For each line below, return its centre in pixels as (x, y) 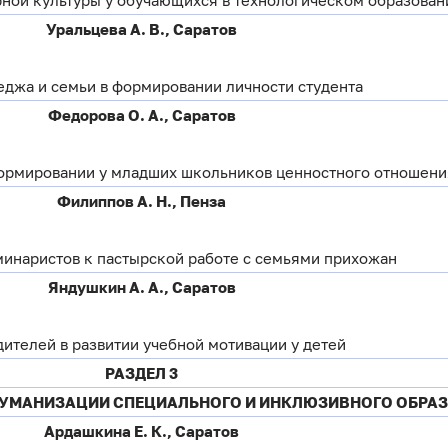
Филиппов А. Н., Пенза (142, 201)
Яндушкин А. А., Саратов (141, 287)
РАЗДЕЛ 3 (142, 373)
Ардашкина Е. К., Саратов (142, 431)
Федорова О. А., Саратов (141, 115)
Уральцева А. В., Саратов (142, 29)
